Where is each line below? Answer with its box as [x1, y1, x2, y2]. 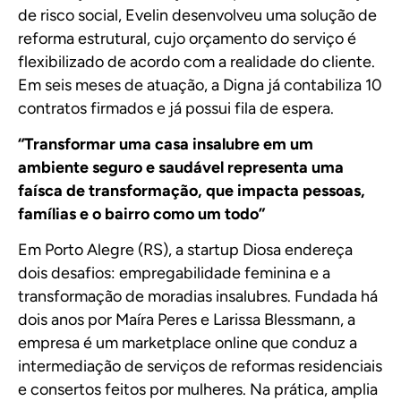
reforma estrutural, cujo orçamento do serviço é [18, 28, 356, 48]
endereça [281, 240, 353, 260]
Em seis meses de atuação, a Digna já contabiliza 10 [18, 74, 382, 95]
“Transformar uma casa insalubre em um [18, 134, 313, 155]
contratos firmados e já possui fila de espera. [18, 98, 334, 118]
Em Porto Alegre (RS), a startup [18, 240, 243, 260]
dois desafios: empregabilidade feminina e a [18, 263, 330, 284]
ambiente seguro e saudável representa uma [18, 158, 344, 178]
